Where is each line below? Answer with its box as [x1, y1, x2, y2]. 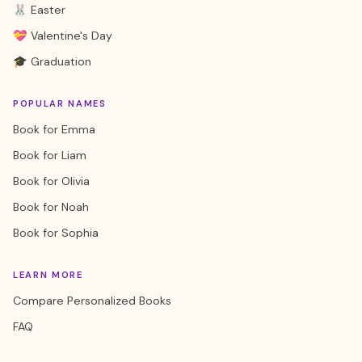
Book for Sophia [13, 225, 99, 240]
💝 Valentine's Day [13, 28, 112, 43]
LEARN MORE [13, 269, 83, 280]
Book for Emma [13, 122, 95, 137]
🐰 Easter [13, 2, 65, 17]
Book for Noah [13, 200, 89, 214]
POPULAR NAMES [13, 98, 107, 109]
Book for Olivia [13, 174, 90, 188]
